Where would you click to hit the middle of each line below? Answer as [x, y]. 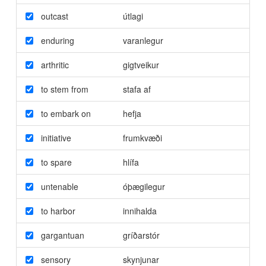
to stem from [64, 89]
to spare [56, 162]
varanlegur [143, 40]
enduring [57, 40]
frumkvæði [142, 137]
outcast [54, 16]
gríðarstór [141, 235]
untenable [59, 186]
